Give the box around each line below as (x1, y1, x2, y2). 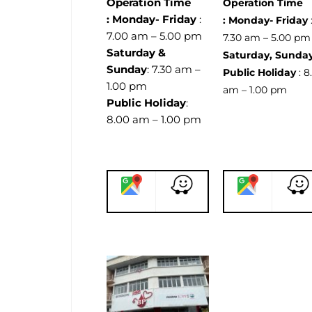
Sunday (107, 62, 147, 76)
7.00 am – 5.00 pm (107, 29, 205, 42)
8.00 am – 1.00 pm (107, 112, 201, 126)
